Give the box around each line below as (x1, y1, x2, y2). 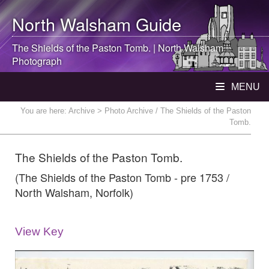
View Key (15, 225, 64, 238)
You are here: (20, 106, 68, 115)
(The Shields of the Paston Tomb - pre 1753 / (15, 169, 229, 185)
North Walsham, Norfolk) (15, 184, 133, 200)
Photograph (12, 54, 62, 68)
